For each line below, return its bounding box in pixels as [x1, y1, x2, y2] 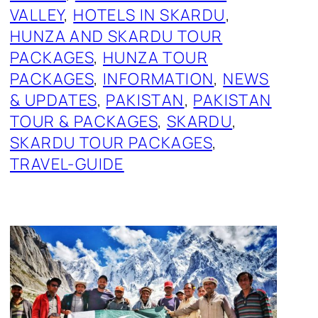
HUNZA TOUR [103, 47, 209, 69]
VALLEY [10, 4, 65, 26]
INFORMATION [103, 68, 214, 90]
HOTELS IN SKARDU [73, 4, 226, 26]
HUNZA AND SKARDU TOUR [10, 26, 223, 48]
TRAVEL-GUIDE [10, 153, 124, 175]
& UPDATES [10, 89, 97, 111]
